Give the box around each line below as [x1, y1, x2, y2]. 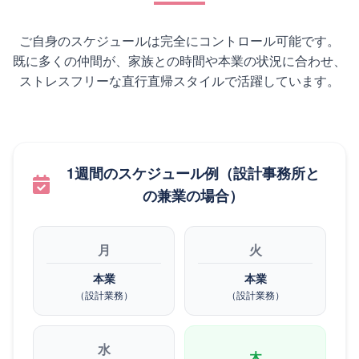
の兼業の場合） [142, 185, 244, 207]
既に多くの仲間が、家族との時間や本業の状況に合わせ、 [13, 51, 346, 71]
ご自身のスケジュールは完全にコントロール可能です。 [19, 31, 340, 50]
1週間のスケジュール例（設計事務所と [66, 163, 320, 184]
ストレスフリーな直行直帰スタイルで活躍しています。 [19, 71, 340, 91]
